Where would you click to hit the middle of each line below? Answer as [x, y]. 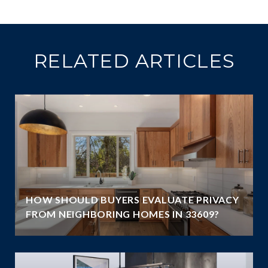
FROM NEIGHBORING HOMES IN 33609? [123, 214]
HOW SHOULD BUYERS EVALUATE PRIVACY [133, 199]
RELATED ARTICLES [134, 60]
